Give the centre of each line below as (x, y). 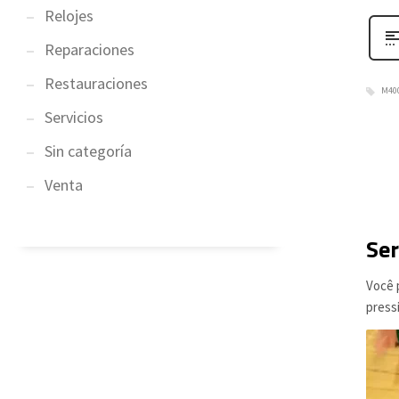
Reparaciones (90, 49)
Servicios (74, 117)
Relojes (69, 16)
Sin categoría (88, 151)
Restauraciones (96, 83)
